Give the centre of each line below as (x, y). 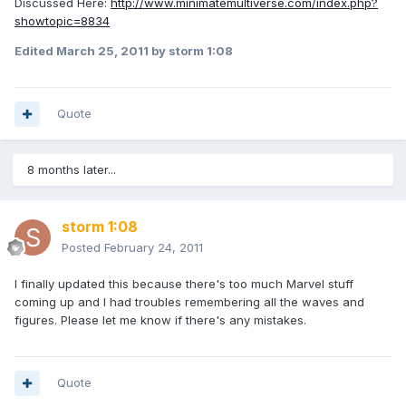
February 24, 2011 (154, 248)
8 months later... (72, 170)
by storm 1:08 (191, 51)
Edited (35, 51)
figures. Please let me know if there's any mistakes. (160, 320)
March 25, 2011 (102, 51)
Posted (83, 248)
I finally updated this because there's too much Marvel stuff (184, 284)
